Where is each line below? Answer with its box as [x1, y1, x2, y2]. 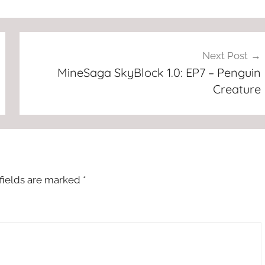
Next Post [202, 49, 248, 62]
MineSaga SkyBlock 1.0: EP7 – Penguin [57, 64, 261, 80]
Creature [212, 81, 261, 96]
